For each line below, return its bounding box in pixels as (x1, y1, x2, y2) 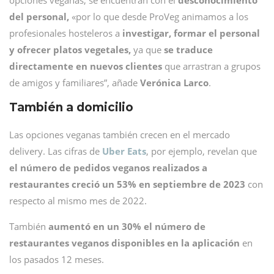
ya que (133, 43, 164, 56)
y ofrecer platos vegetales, (9, 43, 133, 56)
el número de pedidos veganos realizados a (9, 161, 207, 174)
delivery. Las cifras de (9, 145, 102, 157)
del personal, (9, 10, 69, 23)
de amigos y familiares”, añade (9, 76, 140, 89)
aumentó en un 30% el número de (48, 220, 206, 232)
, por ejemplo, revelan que (146, 145, 257, 157)
